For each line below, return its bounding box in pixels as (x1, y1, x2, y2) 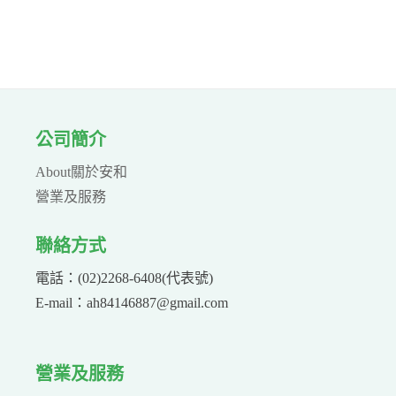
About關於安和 (35, 164, 127, 179)
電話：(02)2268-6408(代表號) (35, 270, 213, 286)
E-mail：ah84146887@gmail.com (35, 294, 228, 310)
